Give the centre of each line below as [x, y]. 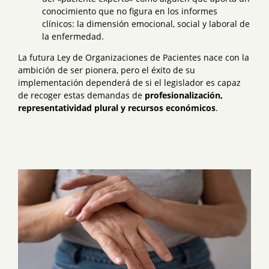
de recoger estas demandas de [81, 95]
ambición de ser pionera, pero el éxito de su [107, 70]
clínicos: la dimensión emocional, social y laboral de [146, 23]
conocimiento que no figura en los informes [130, 11]
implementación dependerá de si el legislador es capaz [129, 82]
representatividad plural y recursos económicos [117, 107]
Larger [30, 187]
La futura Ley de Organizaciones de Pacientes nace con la [134, 57]
